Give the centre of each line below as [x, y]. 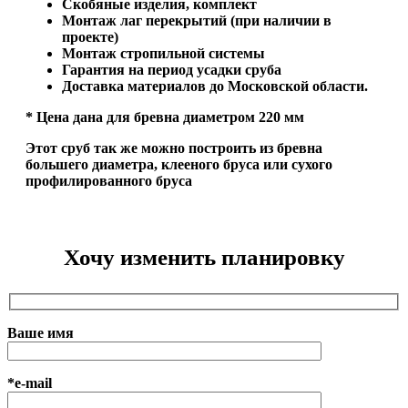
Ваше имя [41, 333]
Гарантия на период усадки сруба [172, 69]
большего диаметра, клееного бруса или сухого [179, 164]
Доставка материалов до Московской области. [215, 86]
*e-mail [30, 383]
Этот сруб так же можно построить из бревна [174, 148]
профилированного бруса [109, 180]
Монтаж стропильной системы [163, 53]
